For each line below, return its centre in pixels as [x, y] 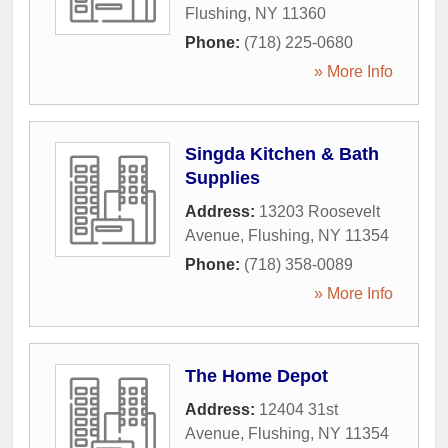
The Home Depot [256, 376]
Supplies [222, 178]
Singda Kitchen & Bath [282, 154]
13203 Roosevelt [319, 211]
